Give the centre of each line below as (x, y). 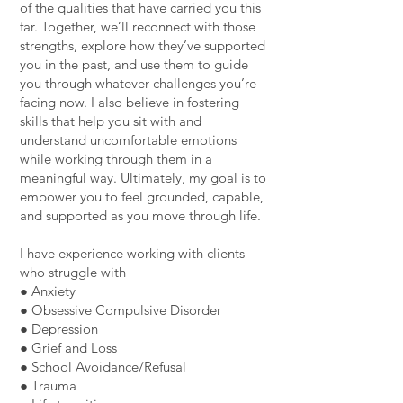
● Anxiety (48, 291)
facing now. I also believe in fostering (130, 102)
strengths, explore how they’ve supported (143, 45)
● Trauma (48, 385)
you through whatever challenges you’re (138, 83)
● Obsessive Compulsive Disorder (121, 310)
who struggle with (73, 272)
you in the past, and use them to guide (134, 64)
